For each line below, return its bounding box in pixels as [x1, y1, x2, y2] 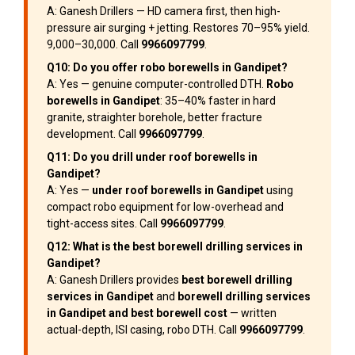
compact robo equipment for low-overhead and [47, 200, 284, 214]
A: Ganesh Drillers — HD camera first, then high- [47, 5, 281, 18]
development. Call [47, 128, 139, 141]
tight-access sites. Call [47, 217, 160, 231]
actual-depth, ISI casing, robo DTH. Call [47, 323, 239, 337]
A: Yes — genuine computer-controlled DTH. [47, 78, 266, 91]
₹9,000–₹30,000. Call [47, 38, 141, 52]
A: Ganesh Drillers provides [47, 273, 181, 287]
